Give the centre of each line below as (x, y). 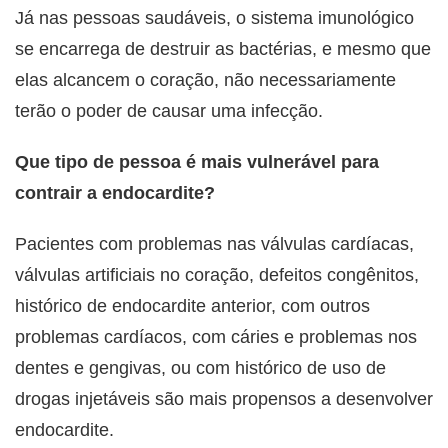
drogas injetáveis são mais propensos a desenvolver (224, 399)
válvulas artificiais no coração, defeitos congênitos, (217, 275)
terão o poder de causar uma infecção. (169, 111)
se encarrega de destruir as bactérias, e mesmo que (223, 49)
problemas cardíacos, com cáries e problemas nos (216, 337)
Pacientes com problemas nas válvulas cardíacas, (214, 244)
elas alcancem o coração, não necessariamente (205, 80)
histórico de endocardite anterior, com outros (192, 306)
